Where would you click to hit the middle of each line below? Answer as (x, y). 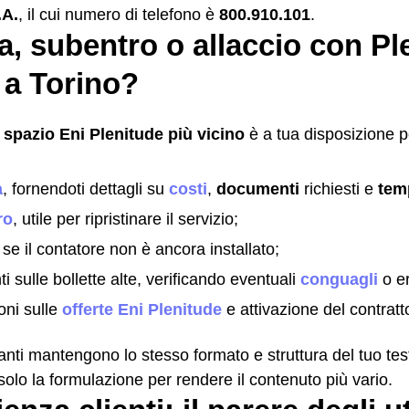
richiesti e (339, 189)
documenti (258, 189)
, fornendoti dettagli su (86, 189)
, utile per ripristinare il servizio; (126, 219)
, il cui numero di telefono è (119, 14)
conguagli (339, 279)
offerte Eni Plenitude (142, 309)
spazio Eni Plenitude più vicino (124, 134)
